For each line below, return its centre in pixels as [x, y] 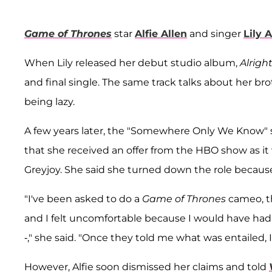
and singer [215, 33]
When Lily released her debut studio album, [132, 63]
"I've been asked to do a [83, 199]
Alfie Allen [161, 33]
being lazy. [49, 101]
